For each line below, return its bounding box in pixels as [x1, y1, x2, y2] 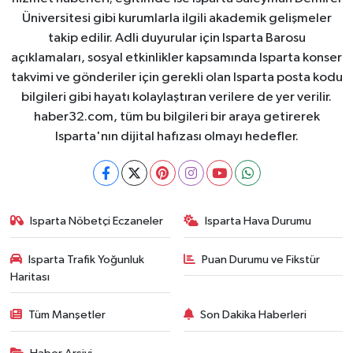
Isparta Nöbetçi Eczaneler [30, 215, 164, 228]
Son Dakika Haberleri [200, 309, 307, 321]
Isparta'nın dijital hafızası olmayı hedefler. [54, 130, 299, 144]
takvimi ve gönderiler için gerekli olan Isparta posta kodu [10, 71, 343, 85]
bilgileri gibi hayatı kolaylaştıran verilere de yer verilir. [21, 91, 332, 105]
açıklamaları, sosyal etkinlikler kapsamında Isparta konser [11, 51, 342, 65]
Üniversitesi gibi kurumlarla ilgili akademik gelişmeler [21, 12, 332, 26]
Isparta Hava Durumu [205, 215, 311, 228]
